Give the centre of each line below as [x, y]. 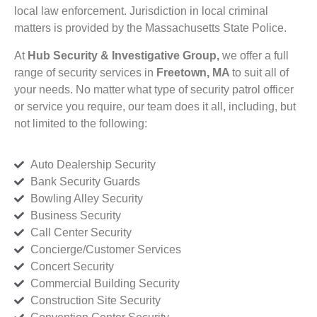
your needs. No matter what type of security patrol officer [154, 89]
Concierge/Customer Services [105, 250]
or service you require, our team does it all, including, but [155, 106]
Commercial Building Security [105, 284]
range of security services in [85, 72]
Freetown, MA [194, 72]
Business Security [75, 216]
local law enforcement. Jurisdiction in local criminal [141, 11]
